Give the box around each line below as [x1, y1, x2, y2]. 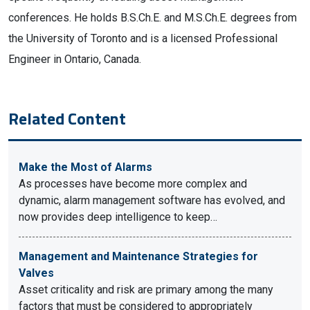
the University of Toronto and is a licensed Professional [8, 32, 277, 45]
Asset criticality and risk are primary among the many [19, 283, 273, 296]
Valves [19, 266, 54, 280]
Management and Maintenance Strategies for [19, 250, 258, 263]
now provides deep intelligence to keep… [19, 210, 217, 224]
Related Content [8, 106, 126, 131]
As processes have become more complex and [19, 177, 247, 190]
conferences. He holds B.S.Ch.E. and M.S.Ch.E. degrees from [8, 11, 297, 24]
